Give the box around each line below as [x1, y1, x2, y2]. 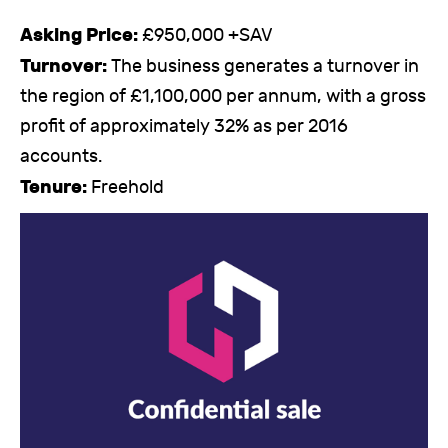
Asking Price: [20, 24, 142, 46]
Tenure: [20, 176, 91, 198]
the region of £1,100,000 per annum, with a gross [20, 86, 426, 107]
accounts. [20, 146, 102, 167]
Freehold [91, 177, 164, 198]
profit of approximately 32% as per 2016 [20, 116, 348, 137]
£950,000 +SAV [142, 25, 273, 46]
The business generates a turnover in [111, 56, 419, 77]
